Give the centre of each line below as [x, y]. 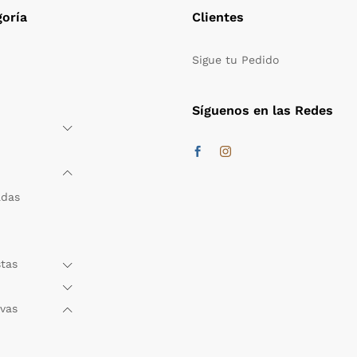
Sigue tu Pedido [235, 59]
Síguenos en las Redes [262, 110]
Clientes [218, 17]
